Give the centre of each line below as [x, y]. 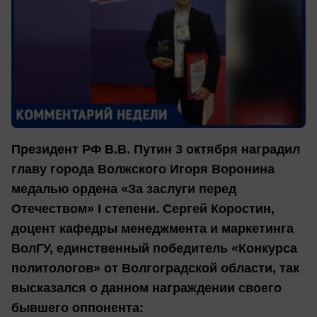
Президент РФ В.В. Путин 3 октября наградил [156, 150]
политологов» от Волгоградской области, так [155, 269]
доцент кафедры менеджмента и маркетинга [152, 229]
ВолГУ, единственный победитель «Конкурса [154, 249]
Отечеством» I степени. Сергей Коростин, [143, 209]
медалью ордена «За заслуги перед [124, 189]
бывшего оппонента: [77, 308]
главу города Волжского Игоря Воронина [143, 169]
